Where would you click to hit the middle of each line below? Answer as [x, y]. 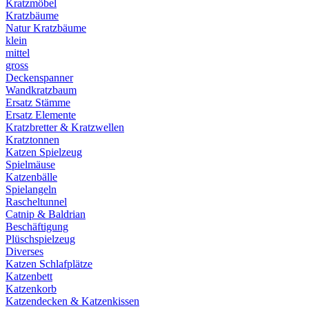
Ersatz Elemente [41, 115]
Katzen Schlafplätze [49, 264]
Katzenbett [29, 276]
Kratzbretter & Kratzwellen [65, 127]
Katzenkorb [31, 289]
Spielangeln [31, 189]
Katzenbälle [31, 177]
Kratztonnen [32, 140]
